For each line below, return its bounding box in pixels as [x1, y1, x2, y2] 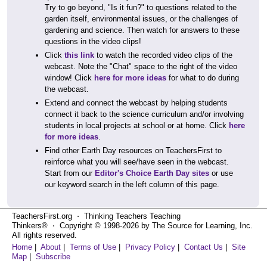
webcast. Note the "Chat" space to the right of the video [45, 62, 237, 71]
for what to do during [166, 73, 239, 82]
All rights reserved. [12, 231, 77, 240]
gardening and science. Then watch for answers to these [45, 26, 240, 35]
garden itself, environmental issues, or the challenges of [45, 14, 238, 23]
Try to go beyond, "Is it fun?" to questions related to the [45, 3, 237, 12]
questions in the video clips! [45, 37, 141, 46]
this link [64, 51, 94, 60]
